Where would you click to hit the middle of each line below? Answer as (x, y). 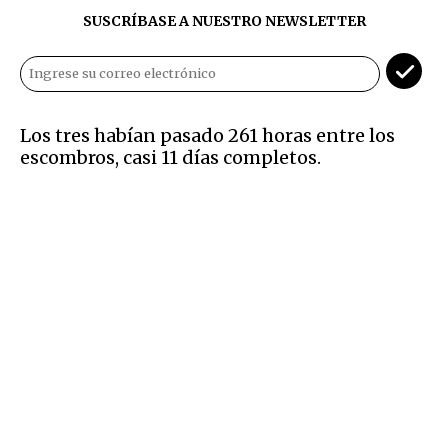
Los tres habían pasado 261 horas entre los (207, 136)
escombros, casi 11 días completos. (170, 158)
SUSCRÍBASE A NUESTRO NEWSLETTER (224, 21)
